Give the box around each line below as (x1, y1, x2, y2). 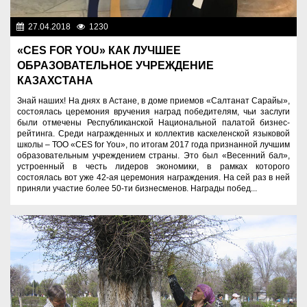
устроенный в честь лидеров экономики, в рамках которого (17, 161, 290, 171)
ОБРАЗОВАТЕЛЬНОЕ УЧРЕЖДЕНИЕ (17, 59, 214, 71)
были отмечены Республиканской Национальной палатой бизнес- (17, 117, 290, 127)
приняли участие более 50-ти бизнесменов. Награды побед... (17, 183, 257, 193)
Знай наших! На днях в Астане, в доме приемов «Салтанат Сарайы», (17, 95, 290, 106)
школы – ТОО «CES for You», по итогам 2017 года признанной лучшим (17, 139, 290, 149)
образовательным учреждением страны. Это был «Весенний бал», (17, 150, 290, 160)
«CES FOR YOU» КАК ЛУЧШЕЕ (17, 44, 181, 56)
